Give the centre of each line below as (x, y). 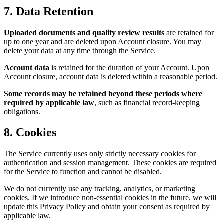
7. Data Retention (49, 11)
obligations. (22, 111)
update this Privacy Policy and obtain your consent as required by (107, 207)
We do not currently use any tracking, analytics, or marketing (100, 189)
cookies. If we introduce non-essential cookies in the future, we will (110, 198)
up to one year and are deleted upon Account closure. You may (103, 41)
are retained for (189, 32)
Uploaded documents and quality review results (84, 32)
